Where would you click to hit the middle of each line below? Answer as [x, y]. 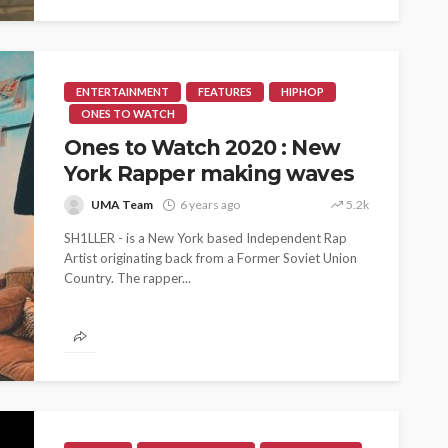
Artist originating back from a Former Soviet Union [210, 258]
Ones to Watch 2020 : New [202, 147]
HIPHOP [302, 91]
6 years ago [210, 204]
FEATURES [225, 91]
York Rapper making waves [209, 173]
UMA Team [122, 204]
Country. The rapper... [127, 278]
